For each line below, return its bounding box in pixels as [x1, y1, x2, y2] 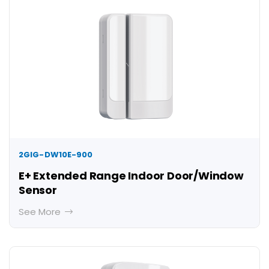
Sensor [19, 183, 57, 198]
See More [19, 205, 63, 219]
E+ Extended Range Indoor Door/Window [19, 168, 244, 184]
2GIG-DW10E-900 [19, 149, 93, 161]
